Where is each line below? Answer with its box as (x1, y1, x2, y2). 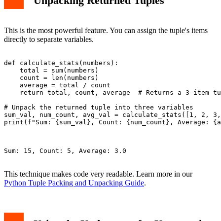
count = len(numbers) (4, 74, 99, 81)
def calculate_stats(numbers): (4, 59, 118, 67)
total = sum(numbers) (4, 66, 99, 74)
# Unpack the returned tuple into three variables (4, 103, 193, 111)
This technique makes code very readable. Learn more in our (4, 169, 192, 178)
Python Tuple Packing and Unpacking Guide (4, 178, 144, 187)
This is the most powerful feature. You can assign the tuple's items (4, 26, 208, 35)
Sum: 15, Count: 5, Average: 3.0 (4, 147, 126, 154)
